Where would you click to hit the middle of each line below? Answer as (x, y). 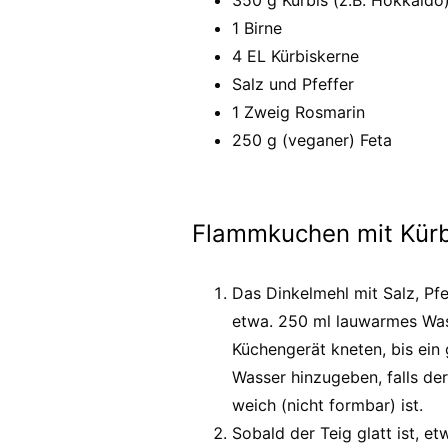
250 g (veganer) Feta (312, 140)
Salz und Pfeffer (293, 84)
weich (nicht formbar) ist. (330, 405)
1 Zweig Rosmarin (298, 112)
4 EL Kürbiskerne (295, 56)
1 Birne (257, 28)
